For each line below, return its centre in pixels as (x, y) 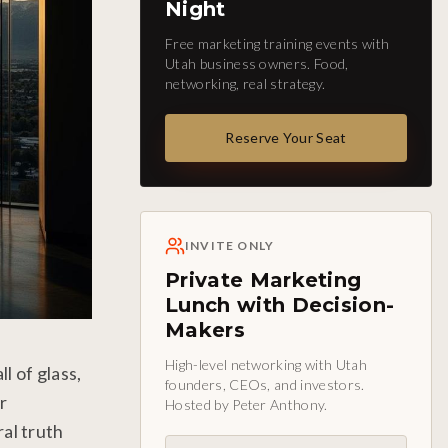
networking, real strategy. (245, 83)
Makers (205, 330)
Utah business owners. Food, (257, 63)
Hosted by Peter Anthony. (246, 404)
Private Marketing (263, 280)
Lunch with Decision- (280, 305)
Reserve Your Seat (286, 137)
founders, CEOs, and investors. (265, 384)
